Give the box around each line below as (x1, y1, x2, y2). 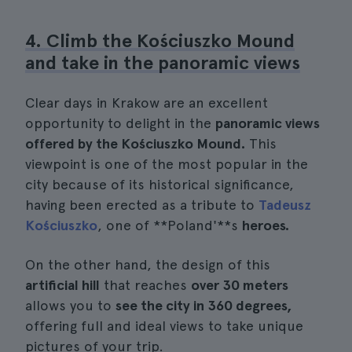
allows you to (25, 297, 115, 313)
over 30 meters (191, 277, 288, 293)
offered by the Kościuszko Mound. (25, 135, 245, 152)
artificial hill (25, 277, 100, 293)
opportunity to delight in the (25, 115, 215, 131)
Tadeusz (258, 196, 311, 213)
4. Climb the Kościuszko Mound (25, 29, 295, 52)
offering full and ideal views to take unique (25, 317, 303, 334)
